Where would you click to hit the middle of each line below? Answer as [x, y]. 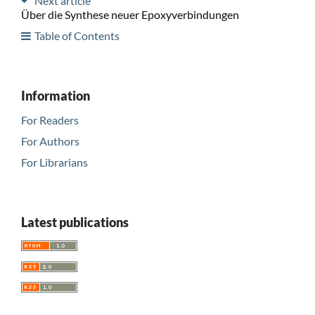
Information [55, 95]
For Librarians [54, 162]
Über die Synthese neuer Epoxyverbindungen [130, 14]
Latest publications [75, 222]
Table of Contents [77, 35]
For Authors [50, 141]
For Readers [50, 120]
